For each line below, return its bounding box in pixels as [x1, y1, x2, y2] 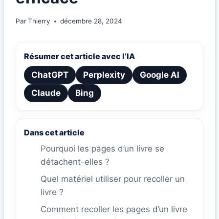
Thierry [28, 17, 51, 25]
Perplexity [83, 70, 125, 80]
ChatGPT [31, 70, 68, 80]
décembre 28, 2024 [60, 17, 123, 25]
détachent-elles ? [41, 157, 109, 167]
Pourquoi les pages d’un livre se [41, 144, 164, 154]
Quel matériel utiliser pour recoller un [41, 174, 185, 184]
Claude [31, 88, 61, 98]
